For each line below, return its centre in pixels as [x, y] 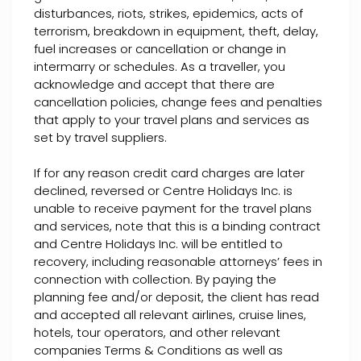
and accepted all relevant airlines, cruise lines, [170, 315]
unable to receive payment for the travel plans [173, 208]
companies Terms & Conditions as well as [158, 350]
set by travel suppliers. [100, 137]
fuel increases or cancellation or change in [160, 49]
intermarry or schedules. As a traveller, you [160, 66]
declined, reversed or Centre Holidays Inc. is [163, 191]
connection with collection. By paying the [155, 279]
